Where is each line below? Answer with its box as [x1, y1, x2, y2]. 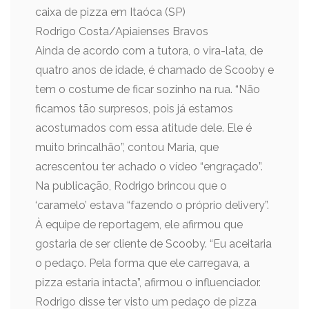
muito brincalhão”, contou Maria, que [35, 141, 219, 154]
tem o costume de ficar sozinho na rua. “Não [35, 83, 260, 96]
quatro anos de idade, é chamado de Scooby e [35, 63, 274, 77]
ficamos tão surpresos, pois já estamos [35, 102, 233, 115]
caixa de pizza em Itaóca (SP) [35, 6, 186, 19]
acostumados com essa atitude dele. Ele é [35, 121, 252, 134]
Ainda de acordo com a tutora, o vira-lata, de [35, 44, 263, 57]
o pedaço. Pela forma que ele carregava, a [35, 257, 250, 270]
